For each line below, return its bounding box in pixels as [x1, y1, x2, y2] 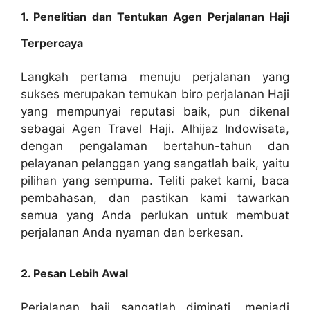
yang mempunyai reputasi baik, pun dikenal [21, 104, 289, 118]
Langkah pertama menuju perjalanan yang [21, 69, 289, 84]
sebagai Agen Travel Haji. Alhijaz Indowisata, [21, 121, 289, 136]
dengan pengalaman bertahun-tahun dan [21, 138, 289, 153]
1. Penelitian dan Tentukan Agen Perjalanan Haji [21, 9, 289, 24]
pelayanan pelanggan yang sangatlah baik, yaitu [21, 156, 289, 170]
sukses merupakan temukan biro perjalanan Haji [21, 86, 289, 101]
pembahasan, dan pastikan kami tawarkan [21, 190, 289, 205]
